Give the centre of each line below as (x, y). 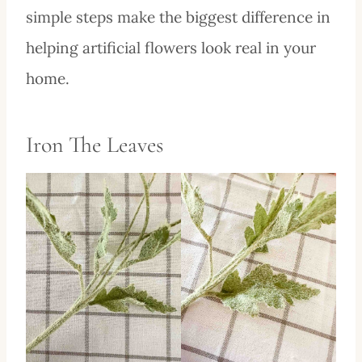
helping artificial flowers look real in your (171, 47)
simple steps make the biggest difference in (178, 17)
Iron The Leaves (95, 144)
